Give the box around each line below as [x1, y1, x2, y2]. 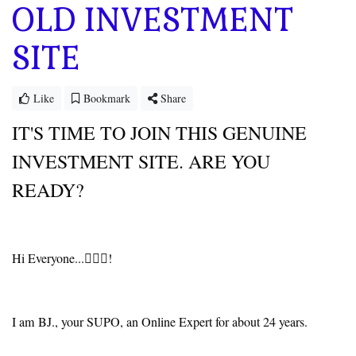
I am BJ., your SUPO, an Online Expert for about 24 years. [12, 313, 308, 331]
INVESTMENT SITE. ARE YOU [12, 149, 270, 175]
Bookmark [80, 91, 130, 106]
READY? [12, 177, 84, 203]
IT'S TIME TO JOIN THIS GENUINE [12, 120, 307, 146]
